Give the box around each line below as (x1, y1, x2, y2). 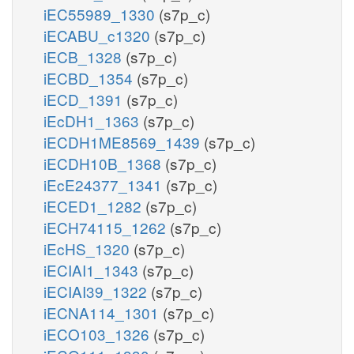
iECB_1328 (43, 45, 126, 67)
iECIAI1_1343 (43, 258, 142, 281)
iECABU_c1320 (43, 24, 154, 46)
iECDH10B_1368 (43, 152, 165, 174)
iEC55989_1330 (43, 2, 159, 24)
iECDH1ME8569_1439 (43, 130, 204, 153)
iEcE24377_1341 (43, 173, 166, 195)
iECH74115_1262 (43, 216, 170, 238)
